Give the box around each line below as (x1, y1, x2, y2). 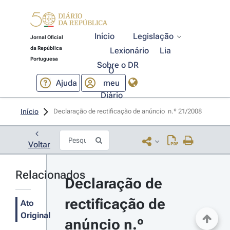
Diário (100, 90, 123, 100)
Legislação (133, 31, 174, 41)
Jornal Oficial (30, 34, 63, 40)
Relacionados (15, 168, 85, 181)
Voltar (28, 140, 50, 149)
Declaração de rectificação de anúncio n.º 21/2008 (53, 107, 203, 115)
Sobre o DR (97, 60, 139, 70)
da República (30, 45, 62, 51)
